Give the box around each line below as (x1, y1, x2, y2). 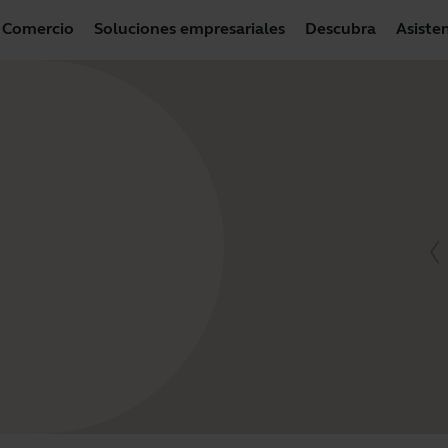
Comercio (2, 18, 74, 38)
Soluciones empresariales (94, 18, 285, 38)
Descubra (305, 18, 376, 38)
